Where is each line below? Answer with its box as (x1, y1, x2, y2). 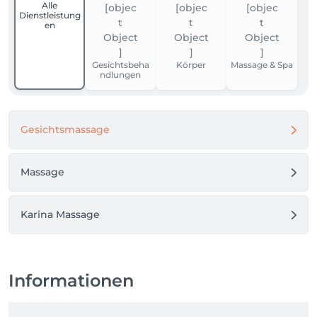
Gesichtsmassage (21, 123, 110, 136)
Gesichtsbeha (91, 59, 149, 70)
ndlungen (100, 69, 141, 80)
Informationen (8, 270, 134, 291)
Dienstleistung (18, 10, 81, 21)
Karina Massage (21, 208, 100, 221)
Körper (176, 59, 206, 70)
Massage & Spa (231, 59, 293, 70)
